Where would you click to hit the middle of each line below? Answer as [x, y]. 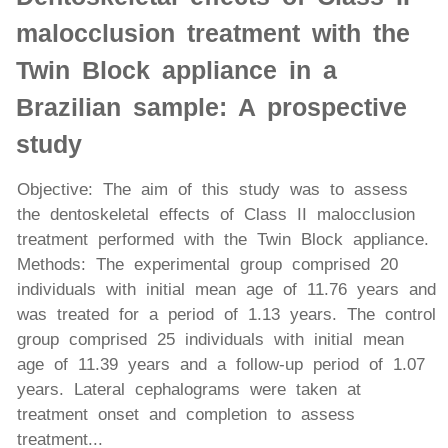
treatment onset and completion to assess [186, 415]
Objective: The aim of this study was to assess [212, 190]
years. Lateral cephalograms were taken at [189, 390]
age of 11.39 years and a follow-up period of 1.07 [221, 365]
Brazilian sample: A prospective [211, 107]
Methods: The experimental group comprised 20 [207, 265]
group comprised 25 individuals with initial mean [210, 340]
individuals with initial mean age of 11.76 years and [226, 290]
